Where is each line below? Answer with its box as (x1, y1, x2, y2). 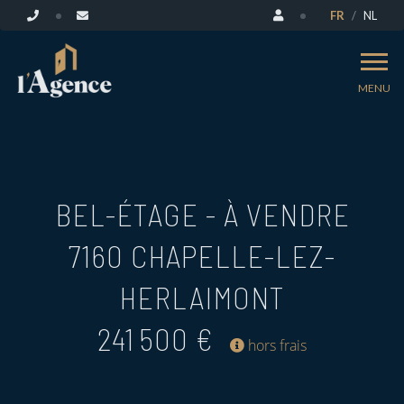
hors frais (244, 335, 307, 355)
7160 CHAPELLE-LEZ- (69, 237, 335, 274)
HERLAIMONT (119, 279, 285, 316)
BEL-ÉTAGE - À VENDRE (54, 196, 350, 233)
